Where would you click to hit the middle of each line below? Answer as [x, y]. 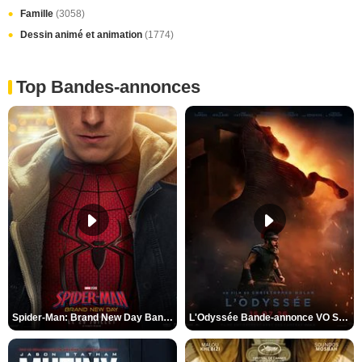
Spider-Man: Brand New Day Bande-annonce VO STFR [168, 318]
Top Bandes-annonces [108, 87]
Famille [38, 14]
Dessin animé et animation [82, 35]
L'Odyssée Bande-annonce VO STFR [343, 318]
